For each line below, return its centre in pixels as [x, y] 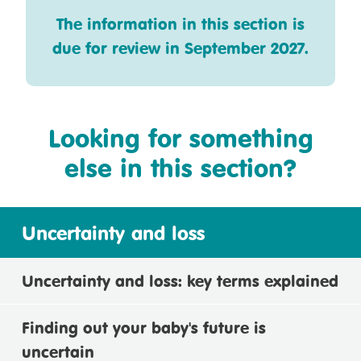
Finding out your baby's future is [144, 327]
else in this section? [180, 168]
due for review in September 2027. [180, 48]
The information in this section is [180, 24]
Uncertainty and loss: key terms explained [180, 280]
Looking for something [180, 138]
